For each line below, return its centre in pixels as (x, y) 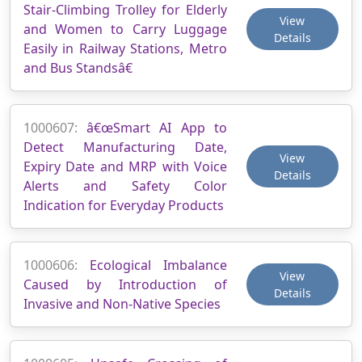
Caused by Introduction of (125, 284)
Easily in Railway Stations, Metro (125, 48)
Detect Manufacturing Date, (125, 147)
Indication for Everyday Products (124, 205)
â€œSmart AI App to (157, 127)
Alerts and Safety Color (125, 185)
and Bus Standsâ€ (78, 67)
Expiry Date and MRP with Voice (125, 166)
